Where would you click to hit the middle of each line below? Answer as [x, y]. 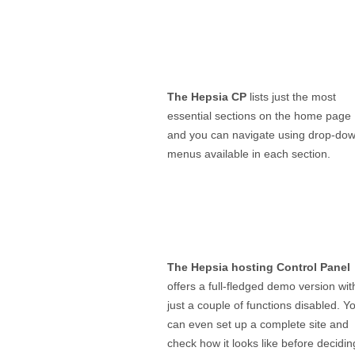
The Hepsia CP [207, 97]
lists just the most [291, 97]
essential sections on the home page [259, 116]
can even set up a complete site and [258, 324]
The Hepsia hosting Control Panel [259, 267]
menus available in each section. [249, 154]
